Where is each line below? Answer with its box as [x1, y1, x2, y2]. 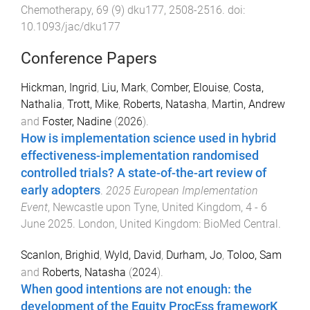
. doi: [222, 3, 245, 17]
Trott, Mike [67, 98, 118, 111]
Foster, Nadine [42, 115, 111, 129]
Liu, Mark [102, 81, 146, 95]
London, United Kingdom [78, 217, 199, 231]
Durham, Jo [166, 248, 222, 262]
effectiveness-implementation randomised [21, 149, 259, 163]
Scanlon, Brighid [21, 248, 100, 262]
